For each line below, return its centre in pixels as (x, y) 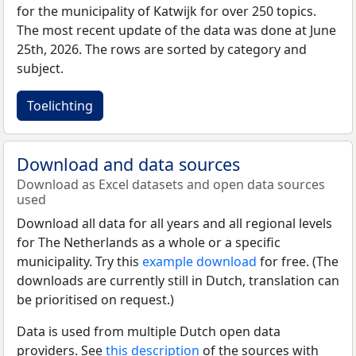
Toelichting (60, 105)
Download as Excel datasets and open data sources (171, 184)
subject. (40, 68)
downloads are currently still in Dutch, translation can (178, 280)
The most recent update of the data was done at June (176, 30)
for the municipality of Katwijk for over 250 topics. (166, 11)
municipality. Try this (79, 261)
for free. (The (298, 261)
